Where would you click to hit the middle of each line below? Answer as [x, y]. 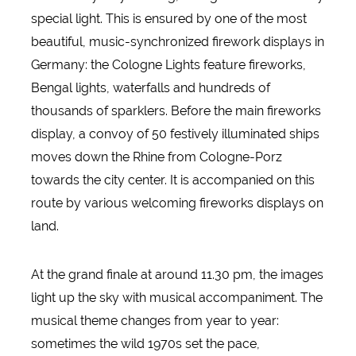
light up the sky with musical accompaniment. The [176, 298]
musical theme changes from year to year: [155, 321]
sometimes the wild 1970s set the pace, [145, 344]
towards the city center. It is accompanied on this [172, 180]
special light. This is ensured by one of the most [168, 19]
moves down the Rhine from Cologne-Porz [156, 157]
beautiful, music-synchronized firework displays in [177, 42]
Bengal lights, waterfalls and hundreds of [150, 88]
